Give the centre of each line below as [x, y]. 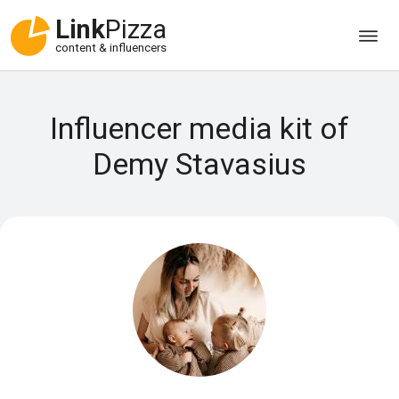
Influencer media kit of [199, 128]
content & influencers [111, 48]
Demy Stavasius [199, 164]
